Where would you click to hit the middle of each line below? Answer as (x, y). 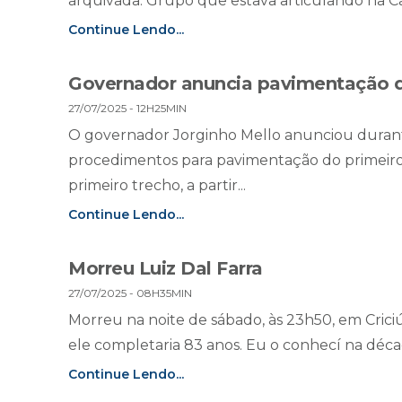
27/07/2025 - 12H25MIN (127, 109)
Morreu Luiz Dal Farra (166, 269)
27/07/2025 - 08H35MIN (130, 293)
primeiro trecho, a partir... (157, 186)
